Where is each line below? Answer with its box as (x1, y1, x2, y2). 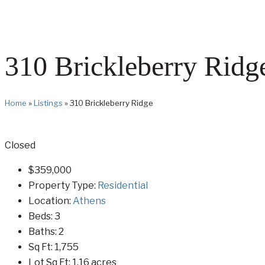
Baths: (28, 225, 59, 237)
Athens (73, 195, 106, 206)
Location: (28, 195, 73, 206)
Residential (98, 179, 148, 191)
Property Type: (28, 179, 98, 191)
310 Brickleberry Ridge (70, 98, 153, 108)
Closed (5, 139, 35, 151)
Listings (34, 98, 63, 108)
